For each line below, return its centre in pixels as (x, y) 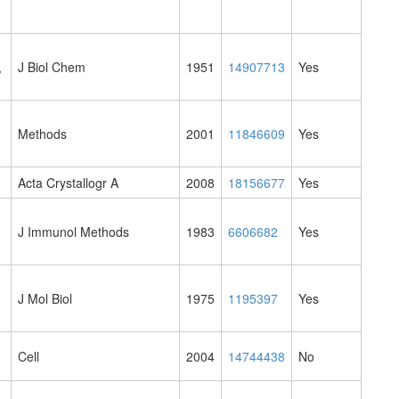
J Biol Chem (52, 67)
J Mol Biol (45, 299)
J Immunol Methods (73, 232)
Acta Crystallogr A (68, 183)
